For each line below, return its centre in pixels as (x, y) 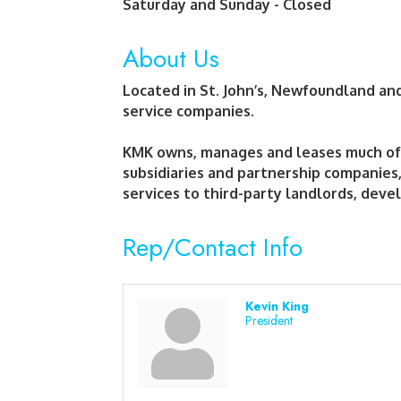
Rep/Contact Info (213, 247)
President (269, 320)
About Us (171, 59)
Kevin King (277, 306)
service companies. (188, 111)
